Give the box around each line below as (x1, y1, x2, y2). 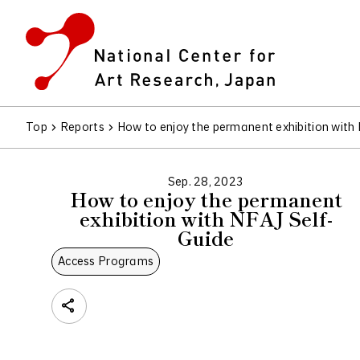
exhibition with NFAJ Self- (79, 204, 333, 232)
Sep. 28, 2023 (167, 174, 244, 190)
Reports (59, 119, 104, 136)
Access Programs (58, 253, 154, 270)
